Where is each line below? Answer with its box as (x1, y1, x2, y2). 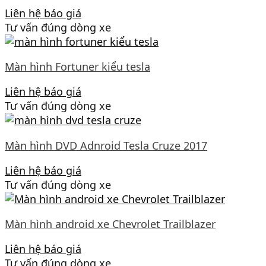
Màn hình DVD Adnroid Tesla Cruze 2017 (5, 138, 207, 153)
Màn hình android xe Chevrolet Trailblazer (5, 216, 216, 231)
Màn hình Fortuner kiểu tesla (5, 59, 150, 74)
